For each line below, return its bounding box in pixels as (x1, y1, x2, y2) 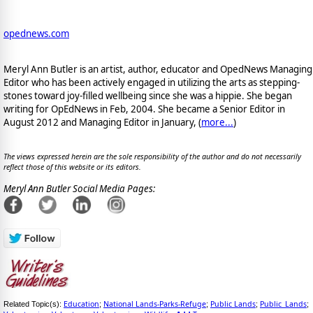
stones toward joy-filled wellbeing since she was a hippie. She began (3, 89, 292, 103)
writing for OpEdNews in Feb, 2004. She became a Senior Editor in (3, 103, 285, 116)
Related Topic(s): (3, 300, 64, 309)
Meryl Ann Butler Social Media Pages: (3, 182, 155, 195)
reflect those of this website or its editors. (3, 162, 141, 173)
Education (64, 299, 99, 310)
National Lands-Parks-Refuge (103, 299, 206, 310)
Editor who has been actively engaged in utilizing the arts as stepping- (3, 76, 300, 89)
